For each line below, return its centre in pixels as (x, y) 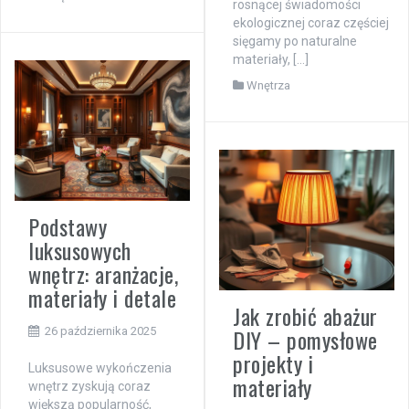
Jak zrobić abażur (305, 315)
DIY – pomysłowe (305, 339)
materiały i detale (102, 297)
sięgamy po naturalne (295, 42)
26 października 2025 (100, 330)
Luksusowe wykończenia (100, 367)
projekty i (273, 363)
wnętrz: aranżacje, (103, 273)
